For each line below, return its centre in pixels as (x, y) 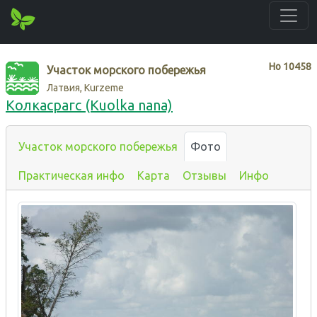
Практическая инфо (71, 175)
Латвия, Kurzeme (86, 87)
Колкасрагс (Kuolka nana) (89, 105)
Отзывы (204, 175)
